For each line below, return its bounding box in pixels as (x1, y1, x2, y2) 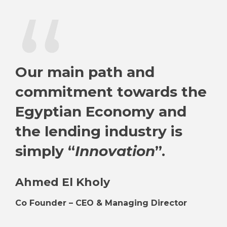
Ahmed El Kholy (15, 175, 110, 190)
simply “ (15, 142, 75, 160)
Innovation (75, 142, 155, 160)
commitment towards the (15, 83, 207, 101)
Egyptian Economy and (15, 103, 186, 121)
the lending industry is (15, 123, 182, 140)
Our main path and (15, 63, 155, 81)
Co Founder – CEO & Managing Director (15, 198, 187, 208)
